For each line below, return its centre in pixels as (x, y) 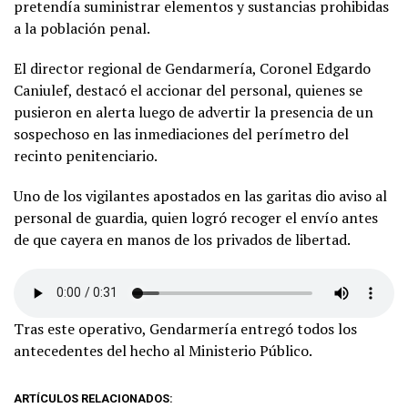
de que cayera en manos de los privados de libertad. (182, 239)
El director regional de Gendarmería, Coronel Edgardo (192, 68)
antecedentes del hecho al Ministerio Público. (163, 350)
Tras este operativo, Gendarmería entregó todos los (185, 328)
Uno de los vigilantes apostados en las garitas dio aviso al (200, 195)
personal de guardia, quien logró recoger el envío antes (196, 217)
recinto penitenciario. (86, 155)
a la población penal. (82, 28)
